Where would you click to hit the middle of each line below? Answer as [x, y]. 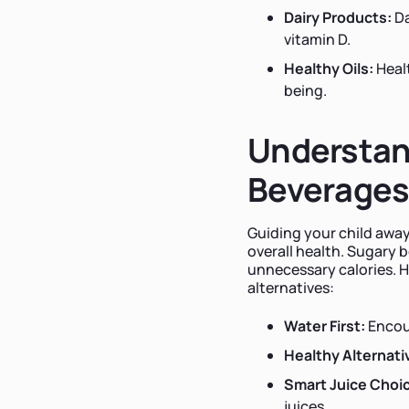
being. [305, 90]
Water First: [325, 325]
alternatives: [291, 287]
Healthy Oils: [329, 68]
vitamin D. [317, 39]
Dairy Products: [338, 17]
